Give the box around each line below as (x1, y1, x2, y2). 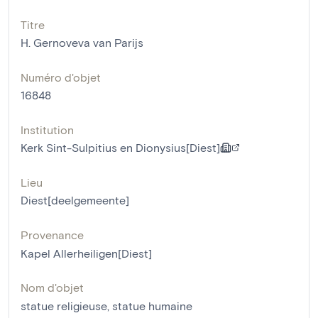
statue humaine (112, 299, 192, 313)
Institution (21, 123, 74, 137)
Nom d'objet (21, 280, 84, 295)
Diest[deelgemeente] (21, 193, 129, 207)
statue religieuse (21, 299, 107, 313)
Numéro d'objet (21, 70, 101, 84)
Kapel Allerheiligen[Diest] (21, 246, 152, 261)
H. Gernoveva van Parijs (21, 35, 143, 50)
